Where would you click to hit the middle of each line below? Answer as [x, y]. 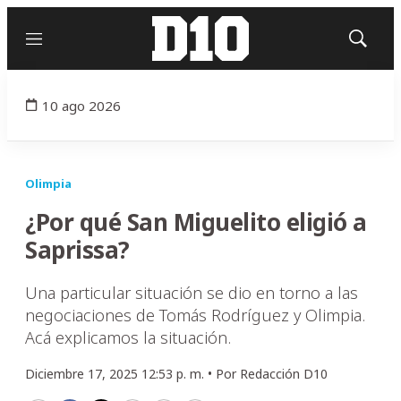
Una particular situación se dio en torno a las [192, 293]
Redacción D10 [284, 374]
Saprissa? [77, 250]
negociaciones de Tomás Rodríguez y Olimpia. [195, 315]
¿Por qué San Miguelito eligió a [196, 222]
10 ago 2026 [81, 105]
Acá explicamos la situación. [128, 337]
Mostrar [376, 44]
